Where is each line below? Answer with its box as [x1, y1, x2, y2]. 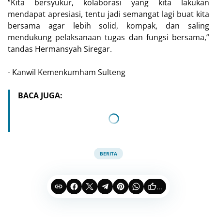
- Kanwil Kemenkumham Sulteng [8, 67, 127, 77]
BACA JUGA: [18, 90, 62, 101]
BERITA [100, 150, 117, 157]
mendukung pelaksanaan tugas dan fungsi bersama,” [8, 32, 209, 43]
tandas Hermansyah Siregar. [8, 44, 112, 54]
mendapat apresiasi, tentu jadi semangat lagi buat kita [8, 9, 209, 19]
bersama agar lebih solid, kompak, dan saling [8, 20, 209, 31]
